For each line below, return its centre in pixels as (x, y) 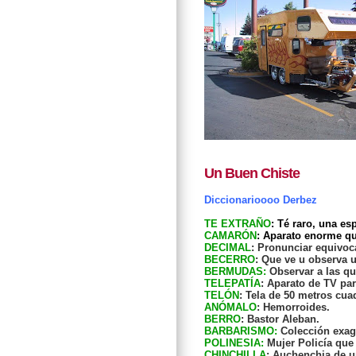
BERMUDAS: (235, 272)
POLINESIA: (234, 343)
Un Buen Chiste (252, 173)
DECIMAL (228, 248)
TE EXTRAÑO (238, 224)
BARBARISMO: (241, 331)
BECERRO (230, 260)
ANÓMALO (230, 308)
